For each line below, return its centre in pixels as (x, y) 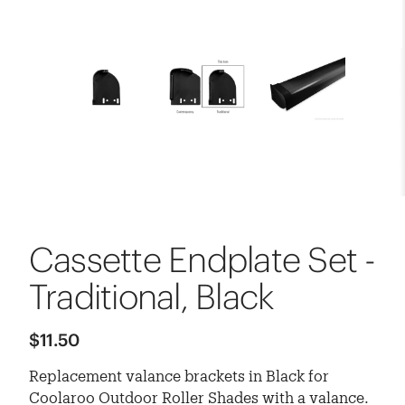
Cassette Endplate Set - (202, 260)
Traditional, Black (152, 297)
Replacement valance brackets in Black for (179, 376)
